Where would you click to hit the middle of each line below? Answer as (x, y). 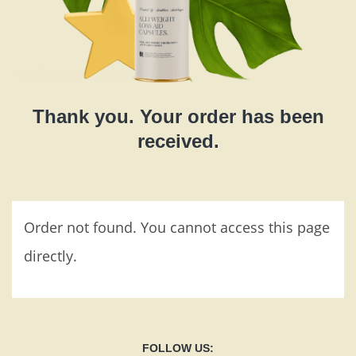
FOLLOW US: (178, 348)
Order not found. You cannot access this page (177, 227)
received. (178, 141)
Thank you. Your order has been (178, 116)
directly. (50, 255)
